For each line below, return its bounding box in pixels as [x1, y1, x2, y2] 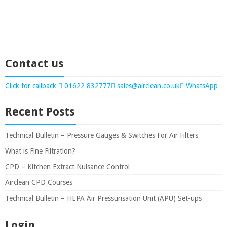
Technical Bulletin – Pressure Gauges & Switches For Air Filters [5, 131, 198, 139]
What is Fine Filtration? [5, 147, 75, 155]
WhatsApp [184, 82, 218, 90]
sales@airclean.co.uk [115, 82, 180, 90]
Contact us [5, 57, 63, 70]
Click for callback [5, 82, 58, 90]
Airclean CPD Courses [5, 178, 72, 186]
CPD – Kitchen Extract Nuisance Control [5, 163, 130, 171]
